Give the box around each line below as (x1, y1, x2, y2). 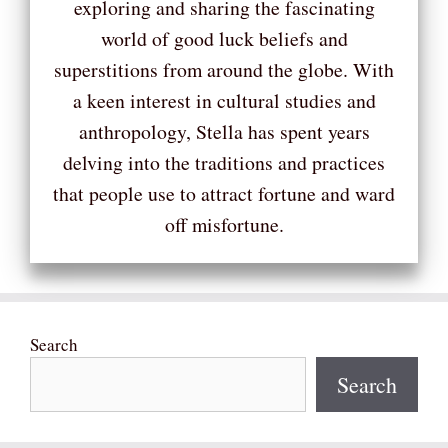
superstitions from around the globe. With (54, 56, 394, 84)
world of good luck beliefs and (100, 25, 348, 53)
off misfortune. (164, 211, 284, 239)
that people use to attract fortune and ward (53, 180, 395, 208)
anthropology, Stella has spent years (78, 118, 370, 146)
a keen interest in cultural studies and (72, 87, 376, 115)
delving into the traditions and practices (63, 149, 385, 177)
